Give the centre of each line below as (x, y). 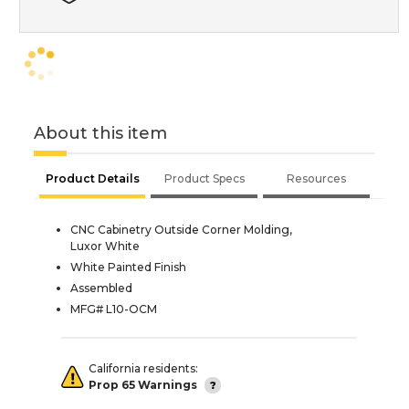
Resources (316, 178)
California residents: (143, 368)
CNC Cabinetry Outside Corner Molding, (181, 229)
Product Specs (204, 178)
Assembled (101, 288)
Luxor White (105, 246)
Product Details (92, 178)
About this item (100, 133)
